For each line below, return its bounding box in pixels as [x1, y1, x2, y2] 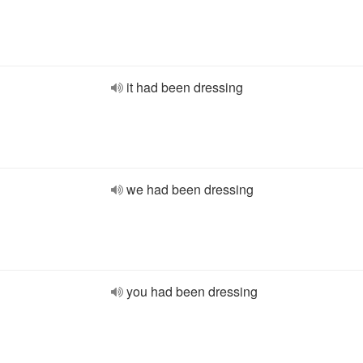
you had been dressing [126, 282, 258, 301]
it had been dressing [126, 78, 243, 96]
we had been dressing [126, 180, 254, 199]
